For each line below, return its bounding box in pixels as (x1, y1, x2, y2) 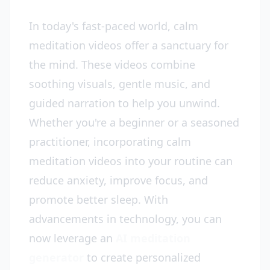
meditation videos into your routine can (29, 154, 233, 168)
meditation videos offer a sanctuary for (29, 38, 228, 52)
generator (29, 250, 84, 265)
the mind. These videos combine (29, 57, 195, 72)
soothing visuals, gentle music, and (29, 77, 210, 91)
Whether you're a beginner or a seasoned (29, 115, 239, 130)
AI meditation (116, 231, 190, 245)
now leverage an (29, 231, 116, 245)
